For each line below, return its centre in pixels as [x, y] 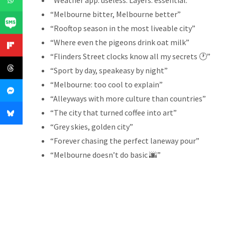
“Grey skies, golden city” [91, 127]
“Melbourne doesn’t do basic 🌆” [105, 155]
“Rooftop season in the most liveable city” [123, 28]
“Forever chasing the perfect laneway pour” [125, 141]
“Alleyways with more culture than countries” [128, 99]
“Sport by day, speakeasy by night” [109, 71]
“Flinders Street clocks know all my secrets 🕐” [130, 57]
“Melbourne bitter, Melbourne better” [115, 14]
